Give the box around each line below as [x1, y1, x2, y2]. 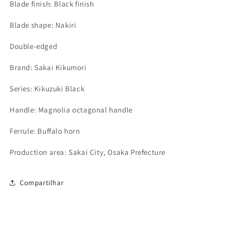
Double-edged [10, 41, 58, 51]
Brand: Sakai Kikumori [10, 63, 87, 72]
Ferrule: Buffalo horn [10, 126, 80, 136]
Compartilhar [20, 178, 64, 187]
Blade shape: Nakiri [10, 20, 77, 30]
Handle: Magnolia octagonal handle [10, 105, 133, 115]
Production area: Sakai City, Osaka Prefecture [10, 147, 165, 157]
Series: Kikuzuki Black [10, 84, 85, 93]
